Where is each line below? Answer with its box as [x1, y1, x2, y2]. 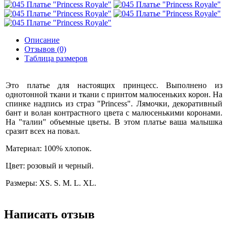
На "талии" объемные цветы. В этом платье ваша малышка [6, 118, 222, 126]
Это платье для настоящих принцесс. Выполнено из [6, 81, 222, 90]
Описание [24, 36, 60, 44]
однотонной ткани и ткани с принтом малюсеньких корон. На [6, 90, 222, 99]
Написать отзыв [4, 207, 95, 221]
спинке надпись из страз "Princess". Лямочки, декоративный [6, 99, 222, 108]
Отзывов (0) [24, 45, 66, 53]
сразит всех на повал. [6, 127, 80, 135]
